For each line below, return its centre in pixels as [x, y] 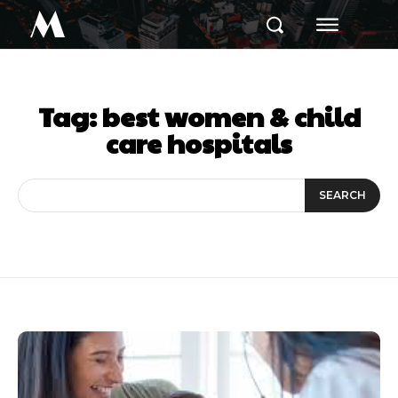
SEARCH [342, 195]
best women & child [231, 116]
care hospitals [199, 143]
